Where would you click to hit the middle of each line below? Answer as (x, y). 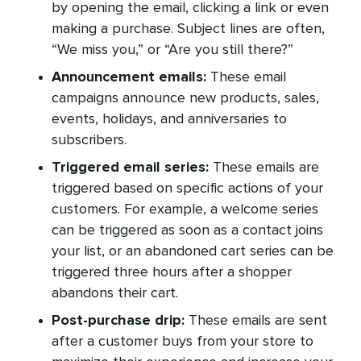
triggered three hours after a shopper (172, 273)
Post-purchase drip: (118, 321)
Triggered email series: (130, 168)
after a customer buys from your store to (183, 342)
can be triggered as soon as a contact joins (187, 231)
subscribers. (89, 141)
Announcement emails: (129, 78)
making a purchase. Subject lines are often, (188, 29)
